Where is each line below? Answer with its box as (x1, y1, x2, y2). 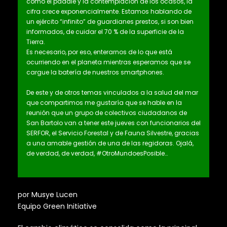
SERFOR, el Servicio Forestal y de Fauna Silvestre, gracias (26, 128, 199, 137)
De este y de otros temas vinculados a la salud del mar (26, 88, 198, 97)
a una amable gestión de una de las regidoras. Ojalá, (26, 138, 194, 147)
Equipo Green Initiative (18, 201, 97, 211)
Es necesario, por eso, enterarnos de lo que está (26, 47, 172, 56)
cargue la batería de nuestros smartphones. (26, 67, 164, 77)
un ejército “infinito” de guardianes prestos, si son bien (26, 17, 194, 26)
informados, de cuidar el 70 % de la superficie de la (26, 27, 184, 36)
